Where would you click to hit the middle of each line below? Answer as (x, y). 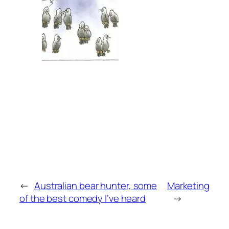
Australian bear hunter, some (96, 185)
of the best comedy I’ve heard (83, 198)
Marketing (188, 185)
